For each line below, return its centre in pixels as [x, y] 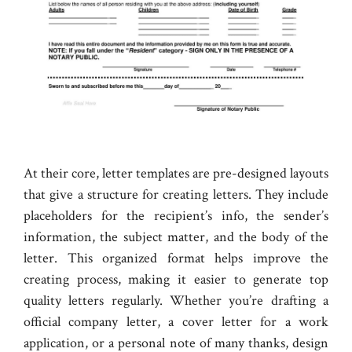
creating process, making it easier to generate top [176, 280]
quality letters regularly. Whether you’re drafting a [176, 301]
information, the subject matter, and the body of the [176, 237]
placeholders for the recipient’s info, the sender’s [176, 216]
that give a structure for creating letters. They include [176, 195]
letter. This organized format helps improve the [176, 258]
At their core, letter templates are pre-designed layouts [176, 174]
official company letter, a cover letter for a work [176, 322]
